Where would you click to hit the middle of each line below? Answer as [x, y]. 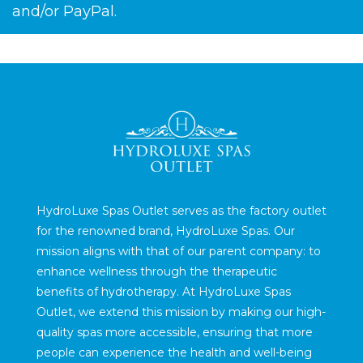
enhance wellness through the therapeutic [156, 271]
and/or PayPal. [64, 12]
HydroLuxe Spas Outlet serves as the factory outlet [181, 210]
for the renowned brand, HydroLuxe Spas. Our [165, 231]
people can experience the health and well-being [174, 352]
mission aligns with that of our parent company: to [178, 251]
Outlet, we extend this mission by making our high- [181, 312]
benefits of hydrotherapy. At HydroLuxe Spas [163, 291]
